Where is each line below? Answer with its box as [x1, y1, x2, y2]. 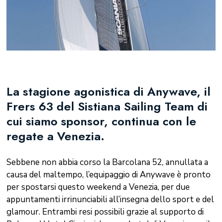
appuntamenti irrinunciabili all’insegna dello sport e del [6, 194, 214, 206]
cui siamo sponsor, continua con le [6, 112, 196, 130]
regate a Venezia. [6, 127, 105, 145]
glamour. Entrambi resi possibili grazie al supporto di [6, 206, 204, 218]
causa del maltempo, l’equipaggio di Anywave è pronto [6, 169, 211, 181]
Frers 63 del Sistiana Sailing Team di [6, 97, 208, 115]
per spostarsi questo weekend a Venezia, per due [6, 181, 190, 193]
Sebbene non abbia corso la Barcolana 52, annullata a [6, 157, 208, 168]
